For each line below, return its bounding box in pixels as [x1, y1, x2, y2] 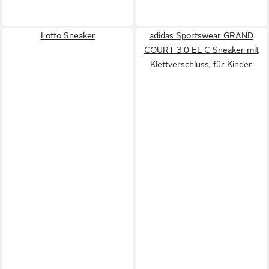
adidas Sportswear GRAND [149, 31, 253, 40]
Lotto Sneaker [40, 31, 95, 40]
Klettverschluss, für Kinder [150, 59, 252, 69]
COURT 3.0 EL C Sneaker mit [144, 45, 259, 55]
